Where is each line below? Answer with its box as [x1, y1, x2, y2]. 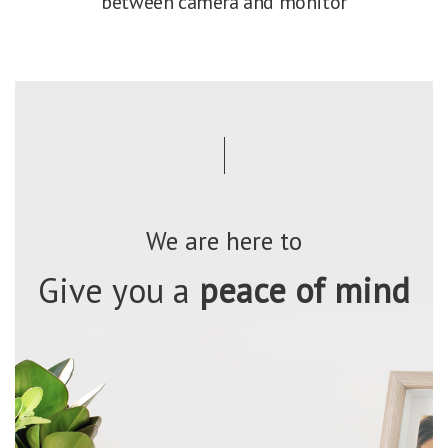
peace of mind [190, 268, 410, 313]
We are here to [146, 224, 302, 257]
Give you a [38, 268, 190, 313]
